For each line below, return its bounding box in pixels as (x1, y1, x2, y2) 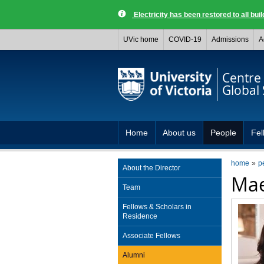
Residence (122, 212, 157, 220)
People (210, 128, 236, 137)
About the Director (122, 164, 180, 172)
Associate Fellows (122, 232, 180, 240)
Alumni (122, 251, 145, 259)
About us (163, 128, 196, 137)
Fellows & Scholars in (122, 203, 192, 211)
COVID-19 (169, 35, 202, 44)
